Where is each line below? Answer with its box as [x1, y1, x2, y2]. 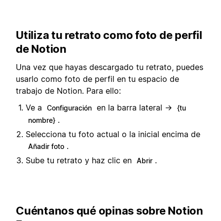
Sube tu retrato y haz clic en [26, 155, 134, 166]
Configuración [47, 104, 92, 112]
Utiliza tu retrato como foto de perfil [16, 29, 202, 42]
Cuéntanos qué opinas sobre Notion [16, 204, 203, 217]
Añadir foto [28, 142, 64, 151]
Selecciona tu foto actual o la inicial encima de [26, 129, 200, 140]
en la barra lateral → [94, 103, 175, 113]
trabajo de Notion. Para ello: [16, 85, 121, 96]
